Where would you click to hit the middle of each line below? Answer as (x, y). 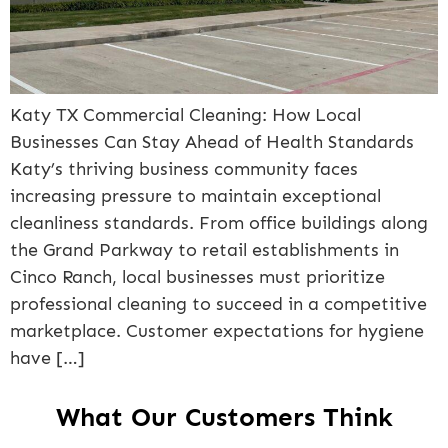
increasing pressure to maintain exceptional (195, 196)
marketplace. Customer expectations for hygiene (217, 331)
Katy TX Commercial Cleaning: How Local (185, 115)
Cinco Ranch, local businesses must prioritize (197, 277)
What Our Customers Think (224, 418)
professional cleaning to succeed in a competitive (218, 304)
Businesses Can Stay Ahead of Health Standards (212, 142)
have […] (47, 358)
